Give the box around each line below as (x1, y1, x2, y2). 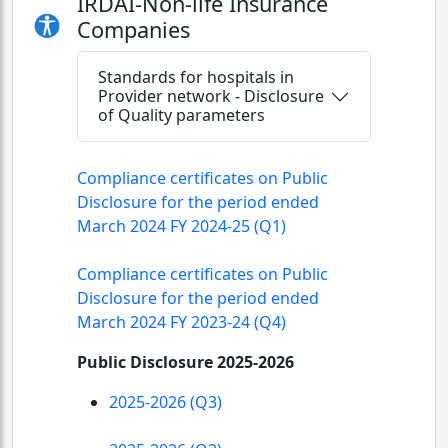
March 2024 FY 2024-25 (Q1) (77, 215, 286, 237)
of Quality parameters (98, 104, 265, 126)
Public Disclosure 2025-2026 (77, 351, 294, 373)
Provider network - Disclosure (98, 85, 324, 107)
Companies (77, 15, 190, 44)
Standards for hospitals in (98, 66, 294, 88)
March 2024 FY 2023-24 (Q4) (77, 311, 286, 333)
